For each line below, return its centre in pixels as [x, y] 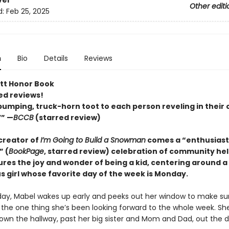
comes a [164, 140]
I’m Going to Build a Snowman [93, 140]
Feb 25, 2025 [28, 12]
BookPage [26, 151]
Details [56, 58]
